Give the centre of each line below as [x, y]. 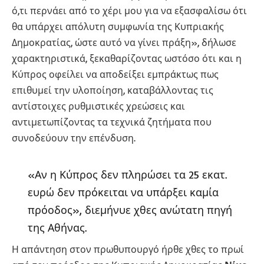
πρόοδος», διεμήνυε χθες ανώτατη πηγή [130, 209]
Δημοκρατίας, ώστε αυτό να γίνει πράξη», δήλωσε [124, 42]
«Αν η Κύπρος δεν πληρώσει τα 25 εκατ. [127, 174]
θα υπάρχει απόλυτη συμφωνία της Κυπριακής [118, 26]
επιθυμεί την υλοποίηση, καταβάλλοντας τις [113, 90]
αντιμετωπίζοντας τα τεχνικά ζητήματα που [112, 122]
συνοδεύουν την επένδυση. [74, 138]
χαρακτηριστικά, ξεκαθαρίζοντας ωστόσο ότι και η [127, 58]
